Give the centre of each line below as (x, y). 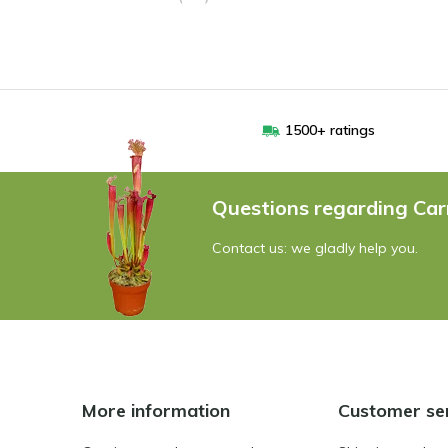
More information (156, 410)
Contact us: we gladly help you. (315, 248)
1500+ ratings (330, 130)
